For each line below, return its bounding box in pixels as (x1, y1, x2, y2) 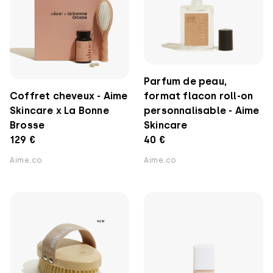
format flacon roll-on (144, 90, 253, 102)
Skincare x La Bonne (10, 105, 109, 116)
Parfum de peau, (144, 76, 227, 87)
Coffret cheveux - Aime (10, 90, 128, 102)
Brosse (10, 119, 45, 131)
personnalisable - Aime (144, 105, 260, 116)
